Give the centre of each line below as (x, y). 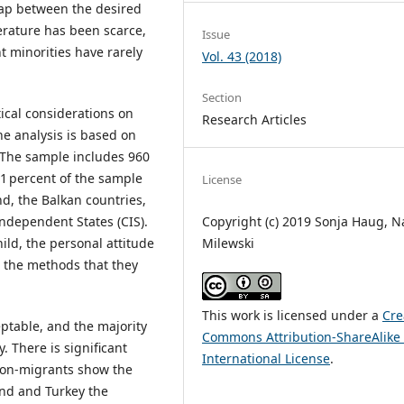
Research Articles (255, 119)
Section (222, 97)
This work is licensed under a (293, 316)
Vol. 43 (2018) (242, 56)
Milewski (229, 243)
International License (266, 359)
